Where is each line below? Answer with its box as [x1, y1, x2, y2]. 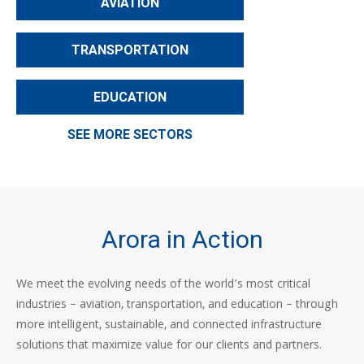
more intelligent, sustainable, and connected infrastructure [16, 316, 322, 336]
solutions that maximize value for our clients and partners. [16, 336, 322, 356]
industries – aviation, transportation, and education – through [16, 296, 338, 315]
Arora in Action [101, 225, 263, 253]
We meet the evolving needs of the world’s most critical [16, 275, 310, 295]
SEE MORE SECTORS [67, 127, 193, 142]
